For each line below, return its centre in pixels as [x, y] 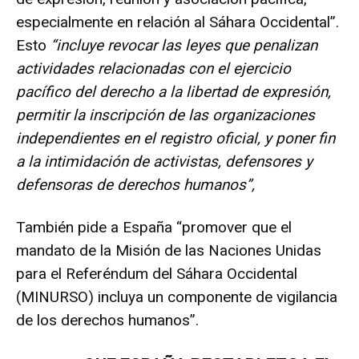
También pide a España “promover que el [154, 227]
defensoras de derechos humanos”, [135, 184]
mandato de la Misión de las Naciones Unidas [169, 250]
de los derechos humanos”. [107, 320]
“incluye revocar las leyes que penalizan [184, 45]
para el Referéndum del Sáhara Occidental [157, 273]
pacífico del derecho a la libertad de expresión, [173, 91]
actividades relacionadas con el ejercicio [153, 68]
